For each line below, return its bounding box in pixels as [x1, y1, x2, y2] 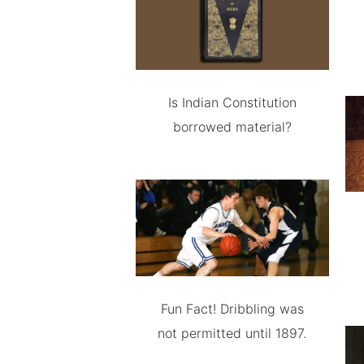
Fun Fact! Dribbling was [160, 301, 304, 317]
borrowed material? [172, 119, 292, 136]
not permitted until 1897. [158, 325, 307, 341]
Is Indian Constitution [167, 94, 297, 111]
